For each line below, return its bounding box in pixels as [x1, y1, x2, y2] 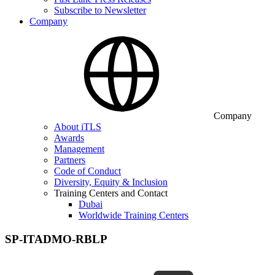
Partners [54, 155, 85, 165]
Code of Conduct [54, 166, 121, 176]
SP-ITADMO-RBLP [5, 232, 107, 246]
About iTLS [54, 122, 101, 132]
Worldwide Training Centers [79, 210, 188, 220]
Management [54, 144, 104, 154]
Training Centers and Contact [54, 188, 168, 198]
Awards [54, 133, 84, 143]
